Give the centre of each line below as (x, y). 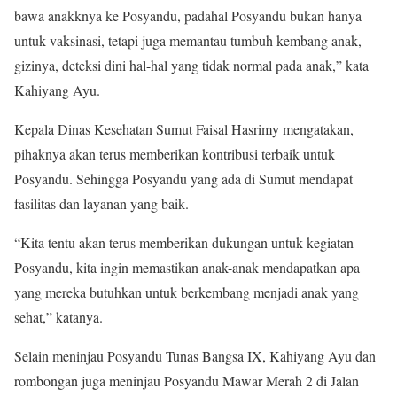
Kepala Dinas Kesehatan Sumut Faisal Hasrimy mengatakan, (184, 128)
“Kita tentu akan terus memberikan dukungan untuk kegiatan (184, 242)
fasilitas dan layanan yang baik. (101, 203)
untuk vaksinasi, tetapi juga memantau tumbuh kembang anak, (188, 40)
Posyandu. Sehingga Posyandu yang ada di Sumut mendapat (183, 178)
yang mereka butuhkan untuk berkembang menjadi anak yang (187, 292)
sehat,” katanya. (58, 316)
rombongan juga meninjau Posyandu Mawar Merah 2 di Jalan (187, 380)
